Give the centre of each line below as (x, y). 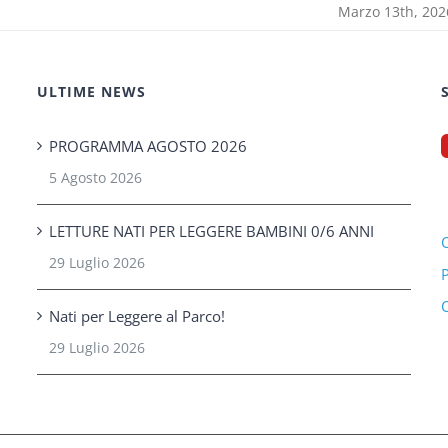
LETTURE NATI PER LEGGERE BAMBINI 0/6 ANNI (212, 231)
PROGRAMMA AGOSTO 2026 (148, 146)
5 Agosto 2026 (96, 178)
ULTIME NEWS (92, 92)
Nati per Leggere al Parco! (137, 316)
